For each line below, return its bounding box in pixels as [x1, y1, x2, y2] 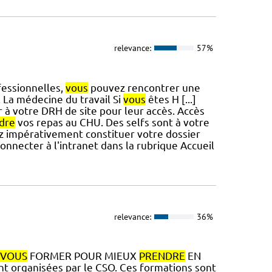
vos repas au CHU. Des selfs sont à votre [15, 116, 209, 128]
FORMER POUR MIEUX [27, 250, 139, 262]
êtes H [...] [145, 93, 196, 105]
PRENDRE [138, 250, 185, 262]
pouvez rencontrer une [87, 81, 200, 93]
